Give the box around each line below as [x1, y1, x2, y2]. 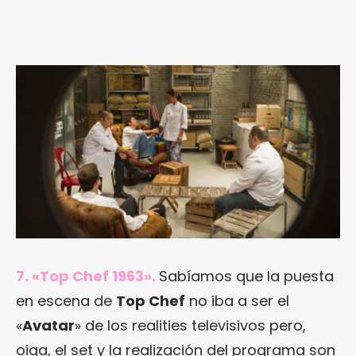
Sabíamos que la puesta [159, 266, 334, 287]
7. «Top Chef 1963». [16, 266, 156, 287]
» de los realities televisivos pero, [75, 315, 306, 336]
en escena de [16, 291, 116, 311]
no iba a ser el [185, 291, 289, 311]
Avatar [22, 315, 75, 336]
